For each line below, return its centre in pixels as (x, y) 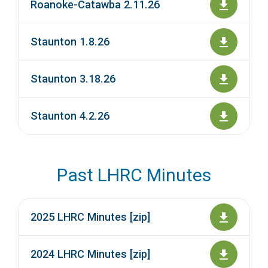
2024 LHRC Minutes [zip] (90, 254)
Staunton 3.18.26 (73, 79)
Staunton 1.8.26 (70, 42)
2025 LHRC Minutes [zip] (90, 217)
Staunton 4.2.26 (70, 116)
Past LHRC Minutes (134, 175)
